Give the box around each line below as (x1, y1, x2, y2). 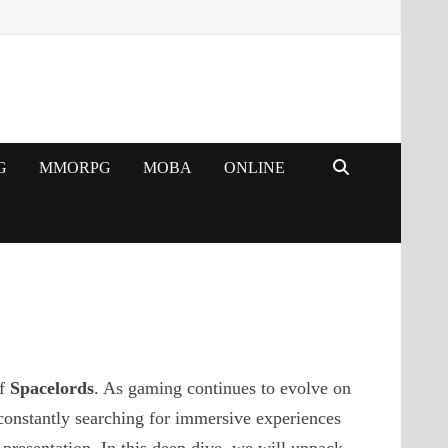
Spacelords (10, 378, 95, 398)
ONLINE (223, 159, 285, 176)
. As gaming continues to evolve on (94, 378, 352, 398)
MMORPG (38, 159, 111, 176)
